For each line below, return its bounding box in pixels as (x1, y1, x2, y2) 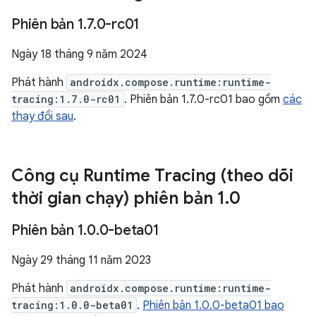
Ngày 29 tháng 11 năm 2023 (11, 253, 151, 267)
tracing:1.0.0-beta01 (11, 298, 133, 312)
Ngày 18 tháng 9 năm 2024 (11, 47, 147, 61)
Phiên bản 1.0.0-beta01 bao (142, 298, 284, 312)
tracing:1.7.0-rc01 (11, 92, 121, 106)
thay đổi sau (11, 109, 73, 123)
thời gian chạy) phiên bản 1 (11, 188, 225, 209)
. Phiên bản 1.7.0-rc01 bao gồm (124, 92, 283, 107)
